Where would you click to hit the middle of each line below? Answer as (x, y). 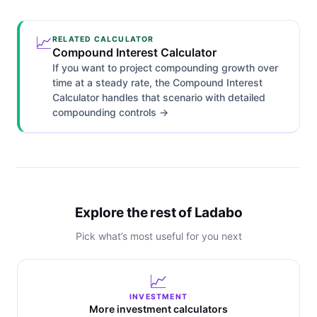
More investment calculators (158, 309)
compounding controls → (110, 113)
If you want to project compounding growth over (165, 68)
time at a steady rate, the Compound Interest (157, 83)
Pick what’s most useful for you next (158, 236)
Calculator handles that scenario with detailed (159, 98)
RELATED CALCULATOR (103, 40)
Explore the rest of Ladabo (158, 213)
